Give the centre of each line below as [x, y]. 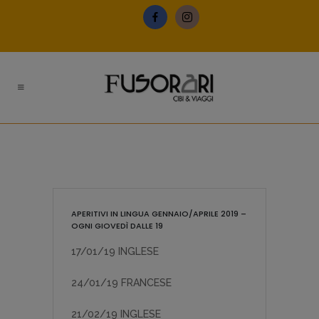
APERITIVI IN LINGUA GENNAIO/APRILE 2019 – [159, 214]
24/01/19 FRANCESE [121, 283]
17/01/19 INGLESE [115, 251]
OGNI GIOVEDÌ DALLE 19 [117, 226]
